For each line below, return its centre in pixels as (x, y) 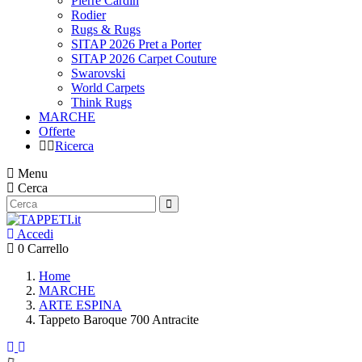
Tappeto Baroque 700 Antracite (119, 320)
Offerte (57, 131)
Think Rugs (101, 102)
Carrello (48, 248)
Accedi (35, 234)
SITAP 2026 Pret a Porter (136, 44)
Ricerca (74, 146)
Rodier (88, 15)
